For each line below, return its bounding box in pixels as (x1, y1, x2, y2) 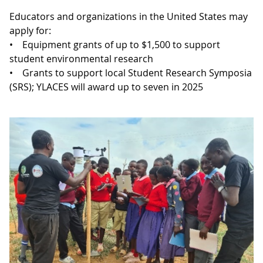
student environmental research (9, 52, 156, 65)
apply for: (9, 24, 51, 37)
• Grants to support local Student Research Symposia (9, 66, 252, 79)
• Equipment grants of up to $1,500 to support (9, 38, 220, 51)
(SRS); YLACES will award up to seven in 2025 (9, 80, 203, 93)
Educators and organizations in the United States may (9, 10, 248, 23)
